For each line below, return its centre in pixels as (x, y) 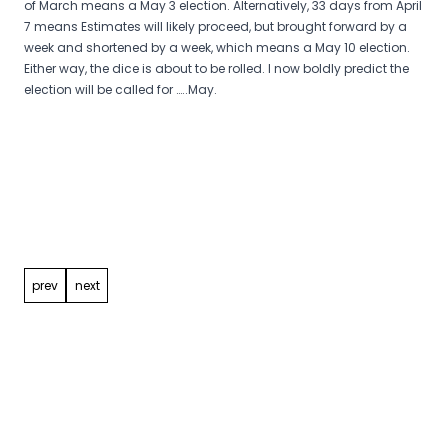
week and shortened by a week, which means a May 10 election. (217, 47)
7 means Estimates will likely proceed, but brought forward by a (215, 26)
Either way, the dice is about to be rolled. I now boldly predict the (216, 68)
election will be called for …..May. (120, 89)
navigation (80, 222)
